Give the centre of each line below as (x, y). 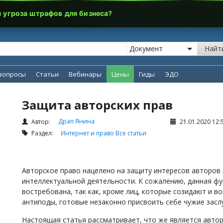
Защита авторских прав (97, 105)
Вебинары (85, 74)
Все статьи (131, 133)
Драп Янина (76, 121)
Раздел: (45, 133)
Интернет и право (88, 133)
